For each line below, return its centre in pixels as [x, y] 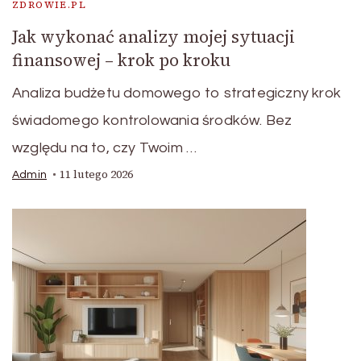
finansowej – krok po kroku [121, 60]
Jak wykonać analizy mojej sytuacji [154, 37]
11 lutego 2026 [96, 175]
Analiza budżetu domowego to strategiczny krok [176, 93]
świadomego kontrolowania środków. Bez [152, 121]
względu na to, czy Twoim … [105, 148]
